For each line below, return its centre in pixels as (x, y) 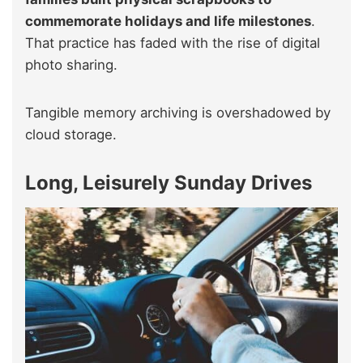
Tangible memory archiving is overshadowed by (178, 112)
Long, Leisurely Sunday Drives (169, 182)
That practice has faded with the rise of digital (173, 43)
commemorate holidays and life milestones (168, 21)
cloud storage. (71, 134)
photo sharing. (71, 64)
